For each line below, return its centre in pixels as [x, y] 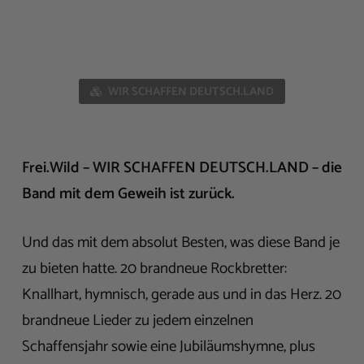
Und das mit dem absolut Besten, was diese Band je [181, 243]
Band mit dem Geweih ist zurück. [128, 194]
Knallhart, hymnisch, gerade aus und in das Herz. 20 [182, 295]
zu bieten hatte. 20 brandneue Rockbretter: [154, 269]
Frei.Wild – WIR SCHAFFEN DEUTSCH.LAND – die [182, 168]
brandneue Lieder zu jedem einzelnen [138, 321]
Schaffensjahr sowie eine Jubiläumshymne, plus [169, 347]
